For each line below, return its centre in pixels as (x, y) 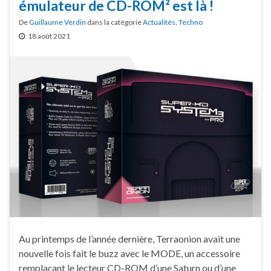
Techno (191, 22)
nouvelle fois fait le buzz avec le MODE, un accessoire (129, 253)
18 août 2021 (49, 36)
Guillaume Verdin (57, 22)
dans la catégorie (114, 22)
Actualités (159, 22)
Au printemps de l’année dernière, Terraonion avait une (129, 239)
